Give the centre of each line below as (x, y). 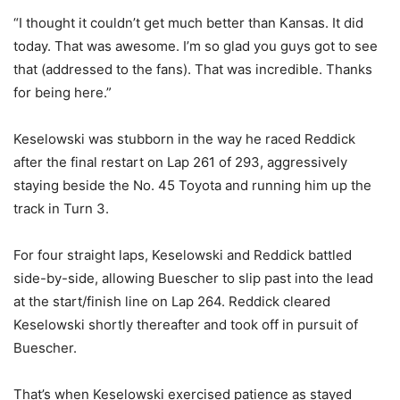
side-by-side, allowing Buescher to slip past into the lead (193, 279)
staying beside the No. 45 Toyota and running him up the (192, 186)
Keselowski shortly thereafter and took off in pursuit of (186, 325)
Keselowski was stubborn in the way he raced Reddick (184, 139)
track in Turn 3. (61, 209)
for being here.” (62, 93)
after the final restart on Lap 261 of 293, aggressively (180, 162)
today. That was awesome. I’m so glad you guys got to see (196, 46)
